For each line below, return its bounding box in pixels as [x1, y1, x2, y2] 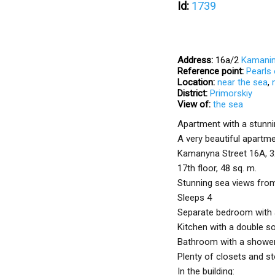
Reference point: [177, 66, 244, 77]
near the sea [217, 77, 268, 88]
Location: [177, 77, 215, 88]
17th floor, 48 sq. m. [177, 163, 257, 174]
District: [177, 88, 207, 99]
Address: [177, 55, 213, 66]
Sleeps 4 [177, 192, 212, 203]
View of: [177, 99, 211, 110]
